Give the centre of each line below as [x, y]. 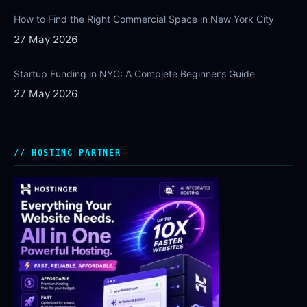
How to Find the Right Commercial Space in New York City [144, 19]
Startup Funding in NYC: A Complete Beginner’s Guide [134, 73]
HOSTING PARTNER [76, 152]
